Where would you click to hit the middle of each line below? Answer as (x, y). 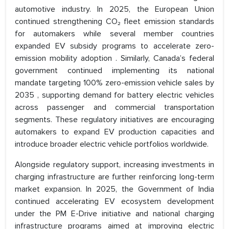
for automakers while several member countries (114, 34)
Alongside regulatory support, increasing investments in (114, 165)
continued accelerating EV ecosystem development (114, 202)
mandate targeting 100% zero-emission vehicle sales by (114, 83)
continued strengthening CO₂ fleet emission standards (114, 22)
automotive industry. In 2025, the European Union (114, 9)
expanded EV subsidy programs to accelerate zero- (114, 46)
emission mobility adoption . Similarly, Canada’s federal (114, 59)
